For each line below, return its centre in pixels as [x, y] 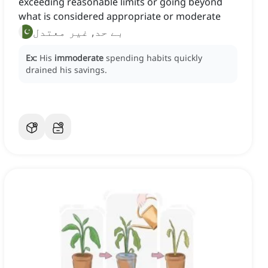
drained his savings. [66, 70]
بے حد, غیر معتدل [78, 32]
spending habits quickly [154, 58]
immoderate [79, 58]
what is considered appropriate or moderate [120, 16]
